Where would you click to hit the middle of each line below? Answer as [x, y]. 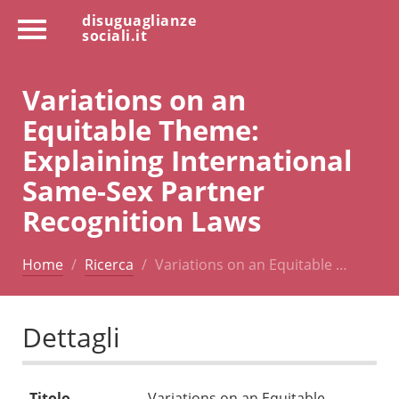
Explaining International [187, 159]
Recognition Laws [142, 220]
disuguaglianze [139, 20]
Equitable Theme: [141, 129]
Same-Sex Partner [143, 190]
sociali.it [114, 36]
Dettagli [71, 338]
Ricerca [109, 264]
